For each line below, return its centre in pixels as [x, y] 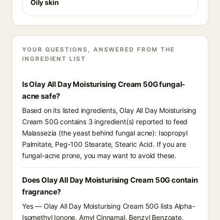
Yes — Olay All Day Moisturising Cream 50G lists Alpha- [109, 206]
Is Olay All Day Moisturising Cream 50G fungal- [104, 84]
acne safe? [41, 96]
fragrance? [42, 192]
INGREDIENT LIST [54, 59]
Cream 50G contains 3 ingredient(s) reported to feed [105, 122]
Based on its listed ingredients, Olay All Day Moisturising [110, 110]
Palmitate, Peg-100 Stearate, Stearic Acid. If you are [104, 144]
